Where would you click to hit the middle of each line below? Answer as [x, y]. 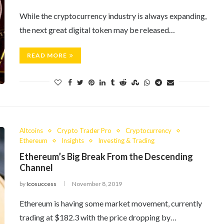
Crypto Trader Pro [84, 130]
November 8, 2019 [97, 184]
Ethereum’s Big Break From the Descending [106, 156]
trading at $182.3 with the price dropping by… [98, 217]
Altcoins [31, 130]
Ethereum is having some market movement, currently [111, 203]
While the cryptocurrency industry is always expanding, [113, 16]
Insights [73, 140]
